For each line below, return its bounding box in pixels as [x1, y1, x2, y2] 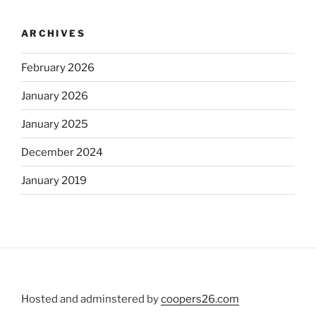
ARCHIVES [21, 27, 85, 39]
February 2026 [21, 61, 95, 74]
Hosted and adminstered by [21, 293, 161, 306]
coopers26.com [161, 293, 239, 306]
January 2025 [21, 117, 88, 130]
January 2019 [21, 174, 87, 187]
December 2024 [21, 145, 103, 159]
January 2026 [21, 89, 88, 102]
